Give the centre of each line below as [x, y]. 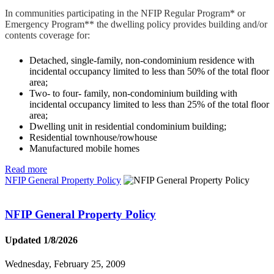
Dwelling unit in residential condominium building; [128, 126]
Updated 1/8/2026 [41, 240]
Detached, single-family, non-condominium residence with [142, 60]
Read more [26, 169]
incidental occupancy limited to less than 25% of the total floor [149, 104]
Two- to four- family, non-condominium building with [133, 93]
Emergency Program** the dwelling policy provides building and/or [136, 24]
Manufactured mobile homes [84, 148]
